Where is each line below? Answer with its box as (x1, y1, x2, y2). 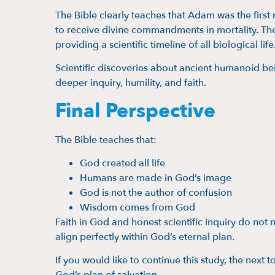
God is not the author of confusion (80, 185, 232, 199)
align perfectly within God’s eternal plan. (55, 230, 234, 244)
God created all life (80, 156, 165, 170)
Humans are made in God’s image (80, 171, 231, 185)
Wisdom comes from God (80, 200, 195, 214)
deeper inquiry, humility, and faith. (55, 76, 206, 90)
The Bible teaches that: (55, 133, 157, 147)
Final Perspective (55, 97, 215, 125)
